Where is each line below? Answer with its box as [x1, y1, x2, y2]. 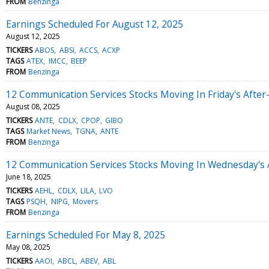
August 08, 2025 [6, 101, 60, 112]
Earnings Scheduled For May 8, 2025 [6, 228, 165, 241]
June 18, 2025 [6, 171, 51, 182]
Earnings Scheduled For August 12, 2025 [6, 17, 183, 31]
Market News [26, 125, 71, 136]
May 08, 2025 [6, 241, 50, 252]
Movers [72, 196, 98, 207]
